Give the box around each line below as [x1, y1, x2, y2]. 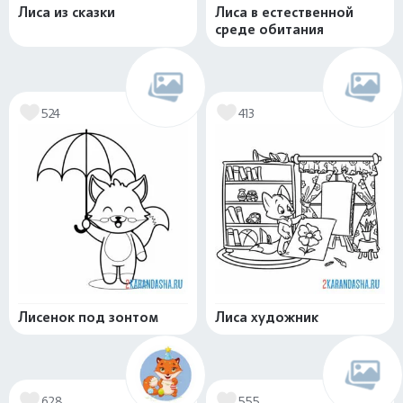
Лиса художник [215, 309, 318, 327]
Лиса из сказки [18, 4, 115, 22]
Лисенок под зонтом [18, 309, 158, 327]
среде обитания [215, 21, 324, 39]
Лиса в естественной [215, 4, 354, 22]
